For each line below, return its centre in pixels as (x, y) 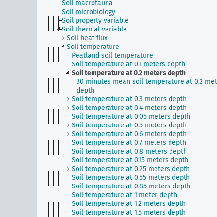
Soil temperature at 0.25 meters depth (131, 169)
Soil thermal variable (94, 29)
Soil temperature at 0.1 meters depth (128, 64)
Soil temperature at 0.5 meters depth (129, 125)
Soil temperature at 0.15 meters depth (130, 160)
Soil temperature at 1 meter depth (124, 195)
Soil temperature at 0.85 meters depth (131, 186)
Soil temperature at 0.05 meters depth (131, 116)
